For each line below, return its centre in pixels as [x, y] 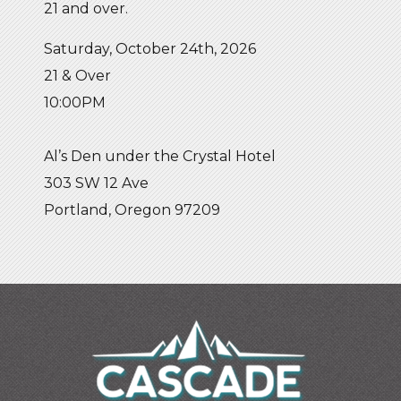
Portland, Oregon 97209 [132, 209]
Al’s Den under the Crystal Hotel [160, 156]
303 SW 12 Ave [96, 183]
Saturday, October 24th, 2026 [150, 48]
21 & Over [77, 75]
